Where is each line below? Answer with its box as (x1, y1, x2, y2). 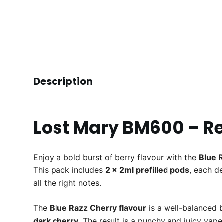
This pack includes (33, 165, 106, 175)
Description (33, 74, 93, 89)
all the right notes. (33, 178, 102, 188)
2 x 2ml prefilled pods (105, 165, 190, 175)
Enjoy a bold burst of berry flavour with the (33, 152, 199, 163)
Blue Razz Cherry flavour (50, 203, 147, 213)
